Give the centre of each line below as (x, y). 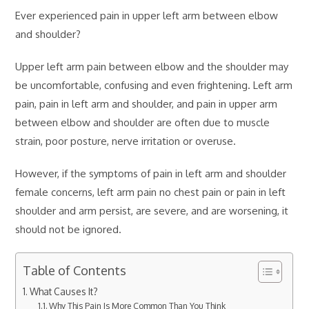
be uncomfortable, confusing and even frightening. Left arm (154, 85)
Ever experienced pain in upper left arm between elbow (147, 15)
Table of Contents (75, 270)
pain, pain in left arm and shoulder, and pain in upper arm (147, 103)
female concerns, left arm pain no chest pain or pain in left (151, 192)
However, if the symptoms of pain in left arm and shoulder (151, 173)
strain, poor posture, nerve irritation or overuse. (126, 141)
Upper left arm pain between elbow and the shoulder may (152, 66)
